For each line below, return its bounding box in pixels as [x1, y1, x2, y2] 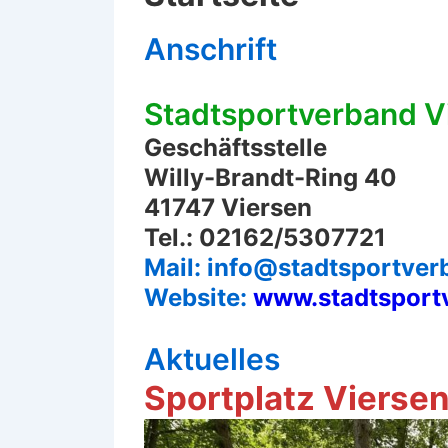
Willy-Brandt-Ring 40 [144, 163, 397, 192]
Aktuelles [144, 341, 280, 377]
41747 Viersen [144, 193, 312, 222]
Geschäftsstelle [144, 133, 327, 162]
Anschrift [144, 31, 277, 67]
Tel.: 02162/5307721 [144, 223, 386, 252]
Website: [144, 283, 253, 312]
